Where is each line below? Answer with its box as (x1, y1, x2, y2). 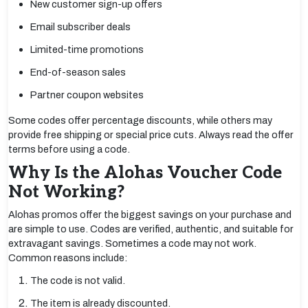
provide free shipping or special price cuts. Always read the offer (8, 129, 294, 140)
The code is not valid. (30, 275, 125, 286)
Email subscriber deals (30, 21, 131, 32)
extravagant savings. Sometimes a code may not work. (8, 238, 256, 249)
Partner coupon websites (30, 89, 144, 100)
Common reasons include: (8, 252, 128, 263)
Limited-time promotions (30, 44, 144, 55)
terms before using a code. (8, 144, 130, 155)
